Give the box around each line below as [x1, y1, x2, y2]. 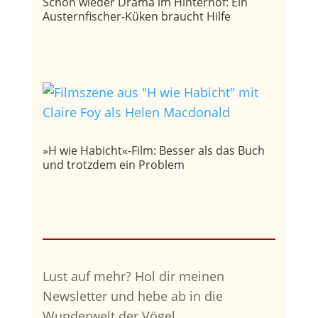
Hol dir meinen [134, 267, 224, 285]
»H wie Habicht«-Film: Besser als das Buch [42, 142, 265, 158]
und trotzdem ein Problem [42, 156, 185, 172]
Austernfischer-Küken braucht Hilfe [42, 8, 231, 24]
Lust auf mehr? [42, 267, 135, 285]
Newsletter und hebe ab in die [42, 287, 223, 305]
